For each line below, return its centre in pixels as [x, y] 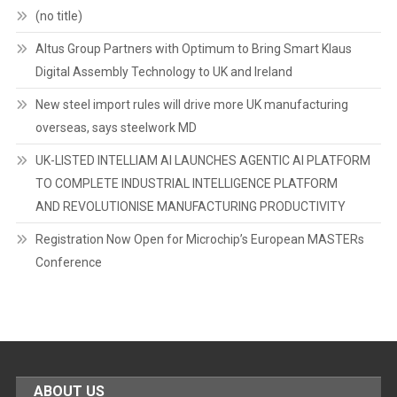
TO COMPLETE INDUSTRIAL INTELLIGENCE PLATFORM [186, 183]
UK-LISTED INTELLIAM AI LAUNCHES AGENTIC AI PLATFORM [202, 160]
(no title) [58, 16]
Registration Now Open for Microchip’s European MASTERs [199, 239]
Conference [68, 262]
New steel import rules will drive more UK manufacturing [191, 104]
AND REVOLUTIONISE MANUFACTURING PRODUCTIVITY [190, 206]
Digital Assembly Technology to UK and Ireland [163, 71]
